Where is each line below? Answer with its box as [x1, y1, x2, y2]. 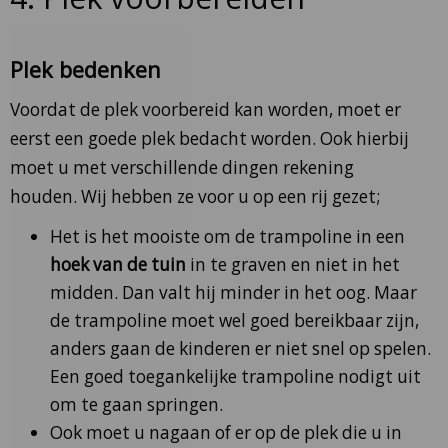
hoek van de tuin [50, 252, 186, 276]
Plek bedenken [10, 55, 161, 85]
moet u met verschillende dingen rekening [10, 155, 354, 179]
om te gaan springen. [50, 392, 223, 416]
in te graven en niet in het [186, 252, 400, 276]
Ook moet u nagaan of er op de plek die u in [50, 420, 402, 444]
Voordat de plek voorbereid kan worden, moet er [10, 97, 401, 121]
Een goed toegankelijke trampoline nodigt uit [50, 364, 421, 388]
